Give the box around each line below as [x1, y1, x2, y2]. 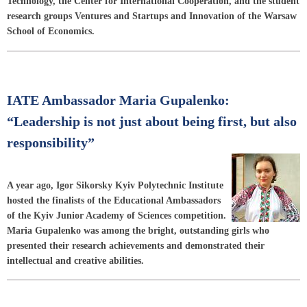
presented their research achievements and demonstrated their [7, 240, 265, 251]
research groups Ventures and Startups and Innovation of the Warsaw [7, 10, 297, 21]
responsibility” [7, 135, 95, 150]
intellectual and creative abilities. [7, 255, 144, 266]
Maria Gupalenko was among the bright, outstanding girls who [7, 225, 269, 236]
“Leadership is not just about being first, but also [7, 114, 297, 129]
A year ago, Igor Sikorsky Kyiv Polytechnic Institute [7, 180, 223, 191]
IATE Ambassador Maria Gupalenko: [7, 93, 230, 108]
